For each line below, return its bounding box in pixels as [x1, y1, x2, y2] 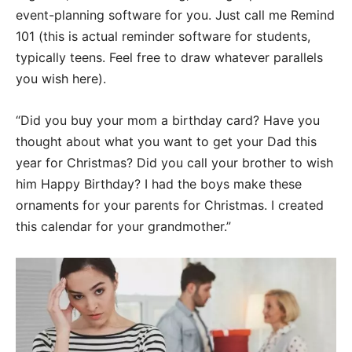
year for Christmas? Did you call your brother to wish [16, 154, 333, 170]
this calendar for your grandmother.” [16, 218, 231, 234]
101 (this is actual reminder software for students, [16, 27, 310, 44]
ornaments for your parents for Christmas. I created [16, 196, 324, 213]
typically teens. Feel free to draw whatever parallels [16, 49, 323, 65]
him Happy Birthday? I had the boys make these [16, 175, 302, 192]
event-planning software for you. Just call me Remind [16, 6, 335, 23]
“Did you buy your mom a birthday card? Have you [16, 112, 320, 128]
